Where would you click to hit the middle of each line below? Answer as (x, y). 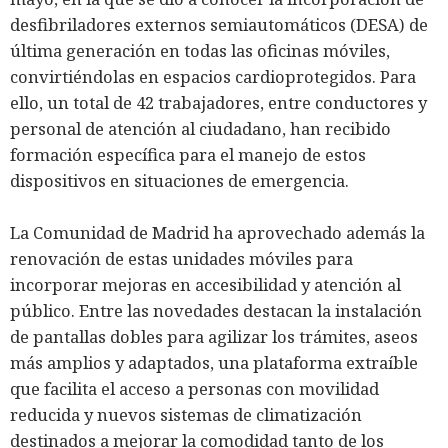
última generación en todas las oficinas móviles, (200, 51)
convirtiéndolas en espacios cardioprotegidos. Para (213, 77)
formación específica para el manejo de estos (188, 155)
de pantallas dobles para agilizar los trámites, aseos (214, 337)
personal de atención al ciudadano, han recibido (200, 129)
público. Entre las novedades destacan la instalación (216, 311)
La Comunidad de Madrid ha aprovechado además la (217, 233)
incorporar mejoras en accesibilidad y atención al (205, 285)
